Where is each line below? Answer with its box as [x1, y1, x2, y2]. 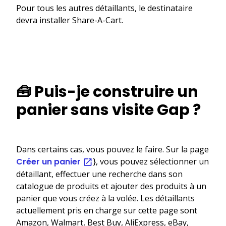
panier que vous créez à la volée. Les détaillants [16, 192, 195, 204]
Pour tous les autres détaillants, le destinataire [16, 2, 193, 14]
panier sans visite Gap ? [16, 99, 201, 121]
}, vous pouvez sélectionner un [93, 155, 209, 167]
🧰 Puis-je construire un [16, 81, 198, 102]
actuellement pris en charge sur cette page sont [16, 204, 197, 216]
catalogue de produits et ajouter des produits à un [16, 180, 206, 192]
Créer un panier [16, 155, 83, 167]
